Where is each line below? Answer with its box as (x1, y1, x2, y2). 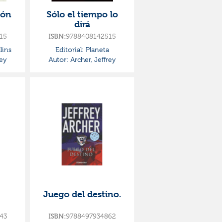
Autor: (49, 55, 68, 63)
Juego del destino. (43, 189, 121, 199)
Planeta (84, 46, 109, 54)
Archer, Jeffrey (68, 55, 116, 63)
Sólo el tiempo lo (47, 9, 118, 19)
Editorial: (55, 46, 84, 54)
